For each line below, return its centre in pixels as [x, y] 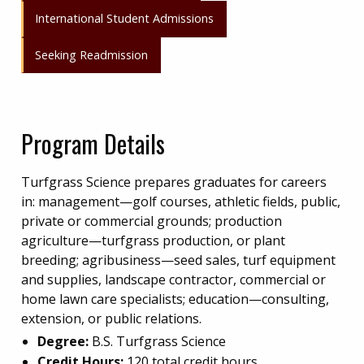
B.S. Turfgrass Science [157, 341]
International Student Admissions [125, 19]
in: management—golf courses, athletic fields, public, [181, 201]
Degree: [63, 341]
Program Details [93, 144]
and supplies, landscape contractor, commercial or [173, 279]
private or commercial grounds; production [152, 221]
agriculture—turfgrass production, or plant [153, 240]
